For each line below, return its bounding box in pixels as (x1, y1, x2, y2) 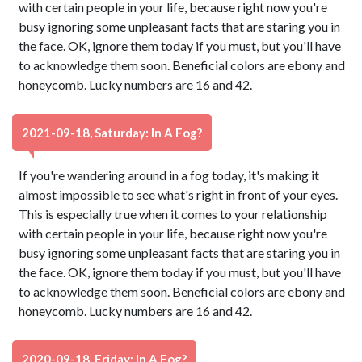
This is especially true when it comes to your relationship (19, 206, 328, 221)
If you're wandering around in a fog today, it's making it (19, 167, 320, 183)
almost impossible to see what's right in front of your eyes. (19, 187, 339, 202)
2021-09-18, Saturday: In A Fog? (22, 125, 202, 140)
